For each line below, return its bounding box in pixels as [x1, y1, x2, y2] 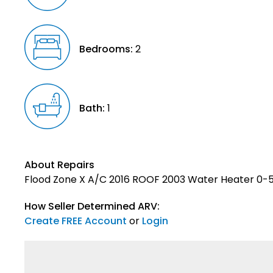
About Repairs [24, 157, 94, 172]
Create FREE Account [24, 213, 127, 228]
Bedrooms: [79, 41, 133, 56]
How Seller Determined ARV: [24, 199, 160, 213]
